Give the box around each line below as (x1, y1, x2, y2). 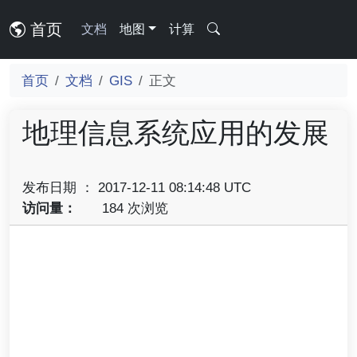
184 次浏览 (97, 200, 168, 216)
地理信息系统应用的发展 (22, 117, 329, 148)
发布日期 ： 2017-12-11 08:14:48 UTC (22, 179, 251, 195)
